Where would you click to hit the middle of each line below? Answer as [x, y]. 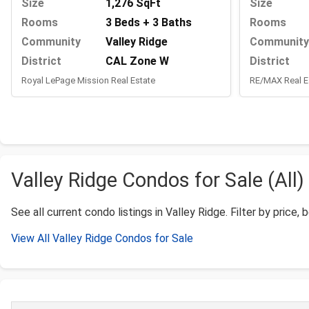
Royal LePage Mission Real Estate [88, 81]
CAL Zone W [137, 61]
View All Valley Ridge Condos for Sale [102, 239]
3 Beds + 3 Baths [149, 23]
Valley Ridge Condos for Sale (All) [158, 180]
